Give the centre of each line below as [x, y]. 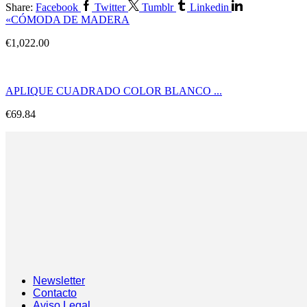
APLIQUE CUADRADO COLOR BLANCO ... [114, 91]
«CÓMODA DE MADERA [67, 20]
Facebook [57, 8]
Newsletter [59, 280]
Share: [19, 8]
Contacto [55, 293]
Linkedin [209, 8]
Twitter [110, 8]
